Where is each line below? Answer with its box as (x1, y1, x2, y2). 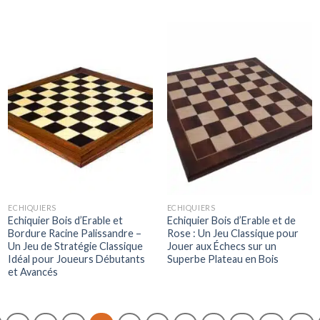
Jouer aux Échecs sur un (166, 239, 276, 252)
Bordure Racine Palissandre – (8, 226, 142, 239)
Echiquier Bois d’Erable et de (166, 214, 296, 226)
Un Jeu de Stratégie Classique (8, 239, 144, 252)
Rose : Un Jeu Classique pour (166, 226, 299, 239)
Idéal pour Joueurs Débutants (8, 252, 146, 265)
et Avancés (8, 265, 59, 278)
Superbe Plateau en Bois (166, 252, 279, 265)
